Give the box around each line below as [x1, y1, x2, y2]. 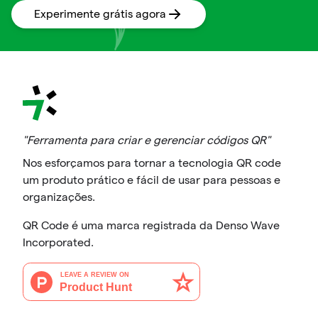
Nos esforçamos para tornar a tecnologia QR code [23, 157, 281, 170]
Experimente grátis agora [34, 7, 166, 20]
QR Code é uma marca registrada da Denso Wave [23, 219, 280, 232]
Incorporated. [23, 236, 94, 249]
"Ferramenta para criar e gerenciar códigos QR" [23, 134, 270, 147]
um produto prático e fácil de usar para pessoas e [23, 174, 280, 187]
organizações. [23, 191, 95, 204]
